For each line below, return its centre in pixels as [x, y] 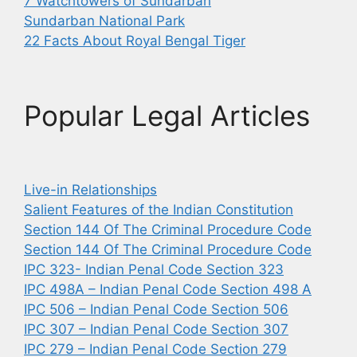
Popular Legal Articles [167, 116]
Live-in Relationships [90, 190]
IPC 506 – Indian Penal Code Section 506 [156, 309]
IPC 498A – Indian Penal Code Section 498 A [168, 289]
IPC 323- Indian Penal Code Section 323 [154, 269]
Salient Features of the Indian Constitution [159, 210]
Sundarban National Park [104, 21]
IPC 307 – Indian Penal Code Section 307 [156, 329]
